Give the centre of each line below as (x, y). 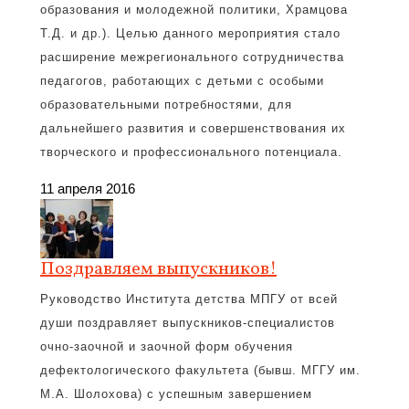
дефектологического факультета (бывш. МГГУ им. (200, 370)
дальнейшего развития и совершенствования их (193, 128)
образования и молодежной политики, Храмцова (194, 10)
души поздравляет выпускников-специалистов (188, 323)
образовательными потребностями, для (166, 105)
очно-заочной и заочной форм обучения (167, 346)
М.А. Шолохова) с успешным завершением (176, 394)
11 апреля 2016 (88, 189)
